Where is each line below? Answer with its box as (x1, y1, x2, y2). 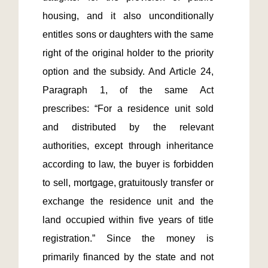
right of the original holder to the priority (42, 48, 214, 58)
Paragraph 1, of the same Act (42, 85, 214, 95)
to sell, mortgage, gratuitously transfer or (42, 178, 214, 188)
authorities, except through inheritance (42, 141, 214, 151)
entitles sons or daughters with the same (42, 29, 214, 39)
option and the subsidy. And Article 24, (42, 66, 214, 77)
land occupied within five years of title (42, 215, 214, 225)
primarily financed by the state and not (42, 252, 214, 262)
